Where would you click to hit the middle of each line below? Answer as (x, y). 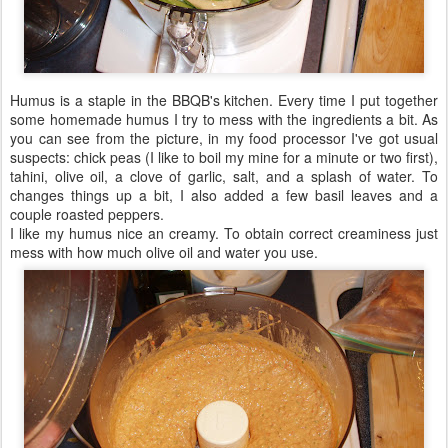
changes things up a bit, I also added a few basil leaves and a (224, 195)
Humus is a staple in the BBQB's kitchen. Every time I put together (224, 100)
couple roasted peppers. (87, 214)
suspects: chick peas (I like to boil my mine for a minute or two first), (224, 157)
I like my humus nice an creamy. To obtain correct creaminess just (224, 233)
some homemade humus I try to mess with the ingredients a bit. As (224, 119)
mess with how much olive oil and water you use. (164, 252)
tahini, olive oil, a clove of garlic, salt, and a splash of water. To (224, 176)
